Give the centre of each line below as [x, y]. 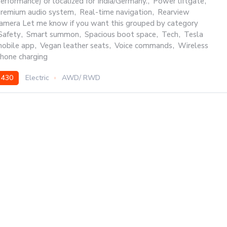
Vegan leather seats [74, 46]
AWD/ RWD [81, 78]
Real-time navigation [116, 12]
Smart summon [53, 34]
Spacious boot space [120, 34]
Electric [37, 78]
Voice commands [143, 46]
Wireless [193, 46]
